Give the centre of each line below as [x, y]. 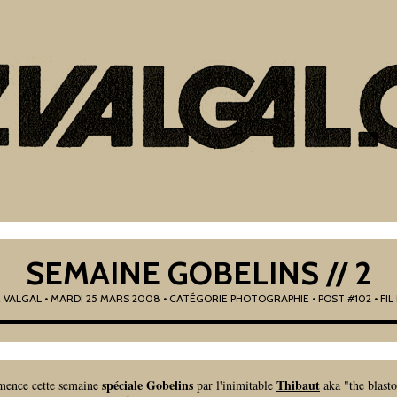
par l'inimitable [235, 385]
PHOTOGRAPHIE [270, 298]
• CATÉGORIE [197, 298]
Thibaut [298, 385]
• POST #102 [342, 298]
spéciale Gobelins [148, 385]
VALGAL [23, 298]
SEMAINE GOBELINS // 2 [198, 273]
